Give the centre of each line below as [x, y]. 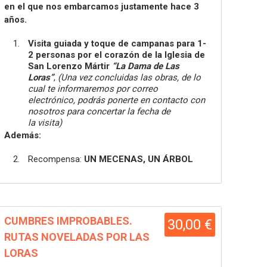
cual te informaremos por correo [93, 89]
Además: [23, 135]
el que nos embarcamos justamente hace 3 [108, 7]
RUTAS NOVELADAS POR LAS [77, 237]
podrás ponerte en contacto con [141, 100]
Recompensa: [56, 159]
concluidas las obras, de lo [148, 77]
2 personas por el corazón [85, 55]
